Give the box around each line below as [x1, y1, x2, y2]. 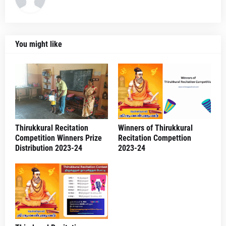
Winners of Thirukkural [118, 123, 193, 133]
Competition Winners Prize [15, 133, 102, 143]
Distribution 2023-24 [15, 143, 82, 153]
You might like [15, 39, 62, 49]
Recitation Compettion [118, 133, 191, 143]
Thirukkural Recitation [15, 123, 88, 133]
